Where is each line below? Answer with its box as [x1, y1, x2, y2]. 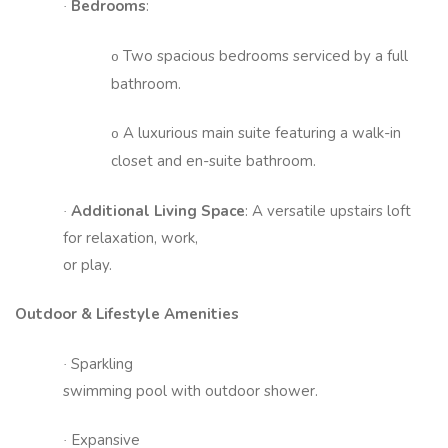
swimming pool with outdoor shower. [63, 380, 322, 401]
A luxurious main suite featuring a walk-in [119, 123, 401, 144]
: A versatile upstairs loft [245, 200, 411, 221]
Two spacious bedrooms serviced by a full [119, 45, 408, 66]
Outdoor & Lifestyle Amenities [15, 304, 239, 325]
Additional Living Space [71, 200, 245, 221]
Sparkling [67, 353, 133, 374]
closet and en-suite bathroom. [111, 151, 320, 172]
